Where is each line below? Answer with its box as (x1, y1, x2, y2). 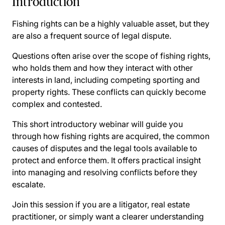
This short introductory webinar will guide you (12, 119, 183, 129)
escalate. (12, 179, 45, 189)
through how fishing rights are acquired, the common (12, 131, 209, 141)
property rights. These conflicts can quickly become (12, 87, 206, 97)
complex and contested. (12, 99, 102, 109)
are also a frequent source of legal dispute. (12, 31, 171, 41)
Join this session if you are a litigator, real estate (12, 199, 190, 209)
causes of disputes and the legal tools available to (12, 143, 197, 153)
